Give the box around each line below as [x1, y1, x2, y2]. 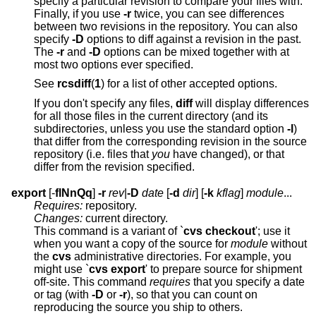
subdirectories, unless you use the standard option [34, 123, 287, 135]
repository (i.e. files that [107, 148, 152, 160]
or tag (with [34, 288, 92, 301]
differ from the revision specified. [147, 161, 195, 173]
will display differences [193, 97, 254, 109]
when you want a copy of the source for [121, 238, 231, 250]
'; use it [255, 225, 290, 238]
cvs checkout [183, 225, 255, 238]
